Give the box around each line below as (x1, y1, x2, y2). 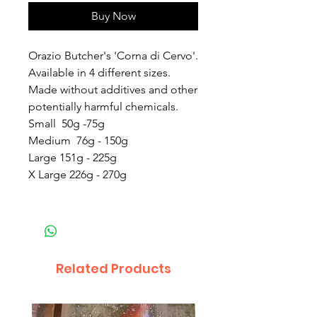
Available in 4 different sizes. (28, 65, 171, 79)
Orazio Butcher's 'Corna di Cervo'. (28, 48, 198, 62)
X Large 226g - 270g (28, 167, 127, 181)
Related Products (55, 259, 171, 277)
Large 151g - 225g (28, 150, 117, 164)
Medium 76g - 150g (28, 133, 128, 147)
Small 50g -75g (28, 116, 105, 130)
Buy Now (91, 8, 136, 23)
